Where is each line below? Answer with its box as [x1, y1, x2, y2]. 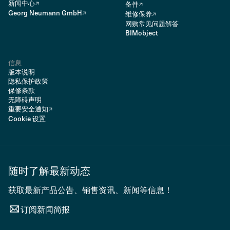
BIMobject [125, 30, 158, 37]
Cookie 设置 [8, 116, 46, 123]
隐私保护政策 [8, 79, 48, 85]
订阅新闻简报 [21, 206, 70, 215]
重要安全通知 [8, 106, 48, 113]
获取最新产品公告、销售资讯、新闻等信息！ [8, 187, 172, 195]
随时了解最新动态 [8, 167, 90, 177]
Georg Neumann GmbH [8, 10, 82, 17]
